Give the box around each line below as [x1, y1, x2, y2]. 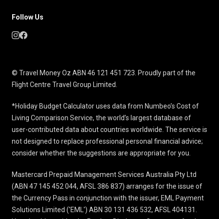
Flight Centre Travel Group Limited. [12, 81, 119, 89]
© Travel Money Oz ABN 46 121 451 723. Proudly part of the [12, 69, 196, 77]
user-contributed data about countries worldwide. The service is [12, 126, 207, 134]
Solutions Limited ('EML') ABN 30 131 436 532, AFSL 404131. [12, 206, 197, 214]
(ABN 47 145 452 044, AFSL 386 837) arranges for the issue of [12, 182, 202, 191]
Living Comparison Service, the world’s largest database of [12, 114, 191, 122]
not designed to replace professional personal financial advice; [12, 137, 203, 146]
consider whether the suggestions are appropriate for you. [12, 149, 191, 157]
